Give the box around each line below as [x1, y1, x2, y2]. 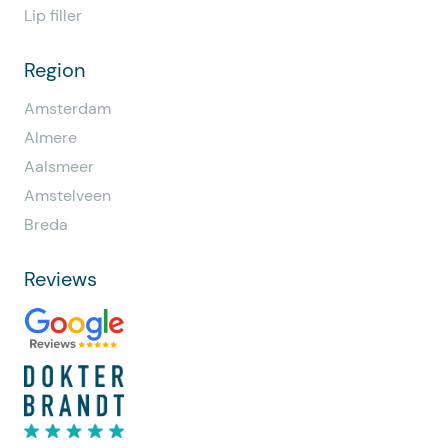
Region [24, 57, 85, 84]
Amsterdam [24, 98, 111, 120]
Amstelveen [24, 185, 111, 207]
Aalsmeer [24, 156, 94, 178]
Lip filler [24, 5, 82, 27]
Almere [24, 127, 77, 149]
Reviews [24, 266, 97, 293]
